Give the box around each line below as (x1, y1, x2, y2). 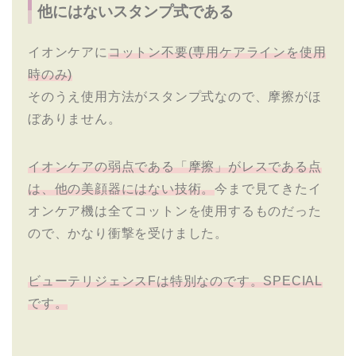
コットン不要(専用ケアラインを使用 (107, 44, 327, 59)
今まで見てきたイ (215, 181, 322, 195)
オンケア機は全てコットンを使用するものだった (28, 203, 322, 218)
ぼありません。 (28, 111, 122, 126)
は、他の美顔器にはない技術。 (28, 181, 215, 195)
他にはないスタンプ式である (37, 2, 234, 20)
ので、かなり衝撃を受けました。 (28, 226, 228, 240)
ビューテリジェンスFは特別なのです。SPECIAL (28, 273, 323, 288)
